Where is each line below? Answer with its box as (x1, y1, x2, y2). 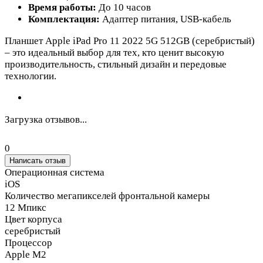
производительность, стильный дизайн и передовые (5, 58, 227, 70)
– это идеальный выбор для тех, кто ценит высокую (5, 46, 224, 58)
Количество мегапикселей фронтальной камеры (5, 190, 210, 201)
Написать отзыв (9, 156, 66, 165)
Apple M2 (5, 248, 46, 260)
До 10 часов (96, 1, 151, 13)
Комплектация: (28, 13, 100, 25)
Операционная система (5, 166, 104, 178)
